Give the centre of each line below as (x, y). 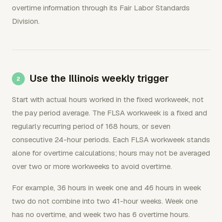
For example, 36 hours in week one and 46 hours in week (107, 188)
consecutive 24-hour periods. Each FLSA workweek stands (111, 139)
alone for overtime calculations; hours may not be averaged (111, 153)
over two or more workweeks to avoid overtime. (92, 166)
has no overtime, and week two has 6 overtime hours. (101, 214)
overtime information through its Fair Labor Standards (101, 8)
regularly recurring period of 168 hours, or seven (91, 126)
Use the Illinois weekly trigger (99, 78)
